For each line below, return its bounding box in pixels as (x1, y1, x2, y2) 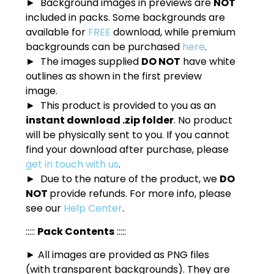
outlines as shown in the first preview (26, 68, 202, 83)
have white (180, 54, 236, 68)
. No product (174, 113, 233, 127)
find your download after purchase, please (26, 142, 229, 157)
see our (26, 201, 64, 215)
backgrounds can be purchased (26, 39, 183, 54)
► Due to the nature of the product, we (26, 171, 220, 186)
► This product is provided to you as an (26, 98, 217, 113)
